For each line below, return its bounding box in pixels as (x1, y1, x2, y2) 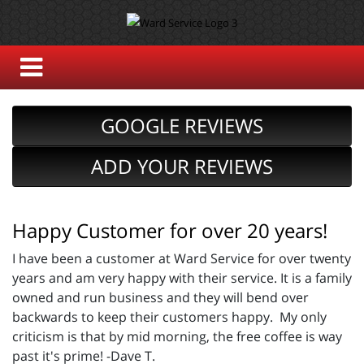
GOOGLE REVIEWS (101, 112, 263, 140)
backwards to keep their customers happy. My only (12, 308, 327, 327)
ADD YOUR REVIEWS (91, 153, 273, 180)
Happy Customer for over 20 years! (12, 217, 327, 245)
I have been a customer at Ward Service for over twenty (12, 249, 351, 268)
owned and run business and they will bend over (12, 288, 309, 307)
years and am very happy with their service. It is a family (12, 269, 352, 288)
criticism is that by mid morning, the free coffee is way (12, 327, 342, 346)
